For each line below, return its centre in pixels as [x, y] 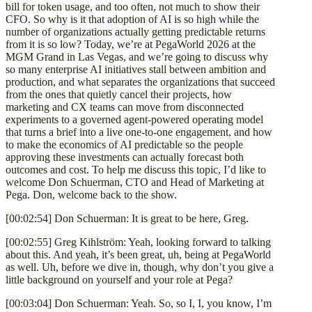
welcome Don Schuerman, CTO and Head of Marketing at [135, 182]
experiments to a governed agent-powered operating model [134, 119]
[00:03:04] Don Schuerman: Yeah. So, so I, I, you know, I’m [139, 303]
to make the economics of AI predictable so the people [124, 144]
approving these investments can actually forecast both [125, 157]
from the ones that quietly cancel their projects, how [119, 94]
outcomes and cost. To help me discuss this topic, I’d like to [136, 169]
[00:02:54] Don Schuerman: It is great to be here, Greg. [127, 218]
